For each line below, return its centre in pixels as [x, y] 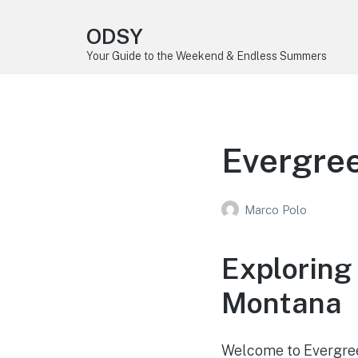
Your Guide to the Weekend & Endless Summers [206, 56]
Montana [281, 302]
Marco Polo [275, 210]
